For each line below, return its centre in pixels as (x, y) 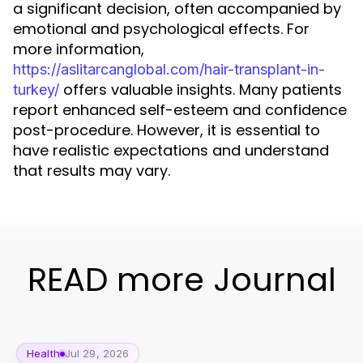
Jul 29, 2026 (97, 353)
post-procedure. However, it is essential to (167, 130)
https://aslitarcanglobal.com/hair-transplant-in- (169, 69)
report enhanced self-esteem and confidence (180, 110)
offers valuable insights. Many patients (201, 90)
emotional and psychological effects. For (161, 29)
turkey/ (36, 90)
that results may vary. (92, 171)
